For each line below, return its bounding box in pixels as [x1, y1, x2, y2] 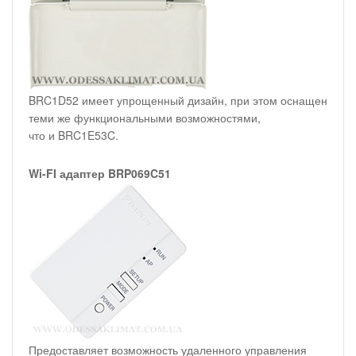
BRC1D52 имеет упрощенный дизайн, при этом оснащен [29, 92, 327, 109]
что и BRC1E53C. [29, 127, 118, 144]
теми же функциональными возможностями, [29, 110, 261, 126]
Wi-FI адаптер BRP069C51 [29, 165, 171, 182]
